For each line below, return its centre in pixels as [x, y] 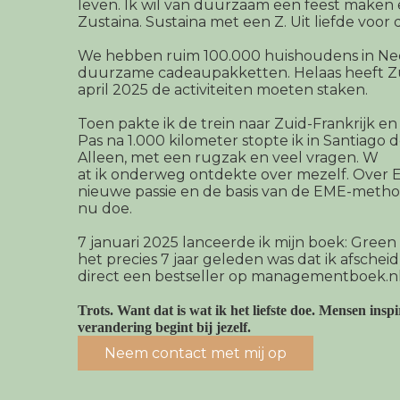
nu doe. [105, 209]
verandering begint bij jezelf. [164, 328]
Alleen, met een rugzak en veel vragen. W [228, 158]
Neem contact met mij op [196, 354]
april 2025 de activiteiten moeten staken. [223, 90]
